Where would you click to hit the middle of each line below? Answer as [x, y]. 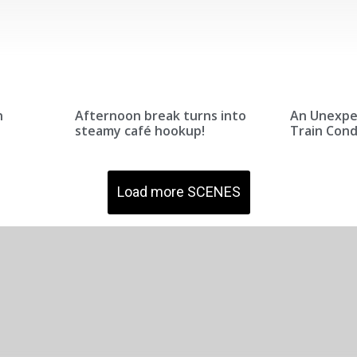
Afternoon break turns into [160, 115]
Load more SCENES [178, 191]
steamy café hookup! [139, 130]
